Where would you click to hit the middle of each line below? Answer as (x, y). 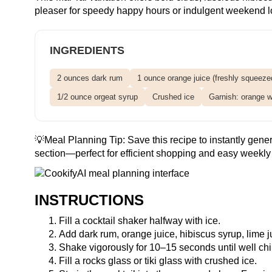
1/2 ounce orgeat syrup (97, 97)
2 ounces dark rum (90, 78)
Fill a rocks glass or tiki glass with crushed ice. (158, 260)
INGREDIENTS (87, 50)
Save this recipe (162, 140)
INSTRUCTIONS (89, 200)
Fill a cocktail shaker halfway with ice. (140, 220)
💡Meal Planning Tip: (81, 140)
